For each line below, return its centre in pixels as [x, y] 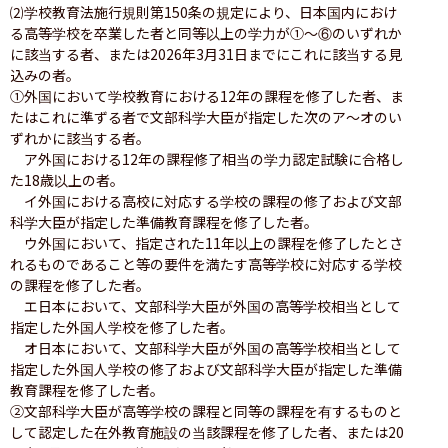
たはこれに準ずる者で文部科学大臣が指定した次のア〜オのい [206, 116]
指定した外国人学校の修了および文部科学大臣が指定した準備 [206, 368]
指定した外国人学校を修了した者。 [122, 326]
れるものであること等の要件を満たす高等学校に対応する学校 [206, 263]
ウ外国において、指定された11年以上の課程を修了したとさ [206, 242]
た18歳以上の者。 [67, 179]
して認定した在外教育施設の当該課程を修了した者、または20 [207, 431]
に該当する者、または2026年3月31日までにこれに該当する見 [206, 53]
